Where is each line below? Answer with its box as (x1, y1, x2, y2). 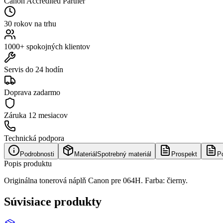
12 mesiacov (28, 111, 68, 119)
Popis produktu (4, 159, 52, 168)
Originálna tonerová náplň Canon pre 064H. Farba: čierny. (4, 176, 188, 185)
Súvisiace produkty (4, 195, 102, 208)
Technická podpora (4, 133, 64, 142)
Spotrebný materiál (97, 150, 151, 158)
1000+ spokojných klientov (4, 42, 90, 51)
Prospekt (171, 150, 197, 158)
